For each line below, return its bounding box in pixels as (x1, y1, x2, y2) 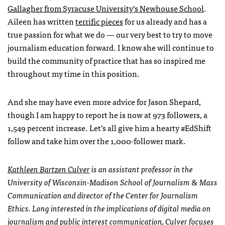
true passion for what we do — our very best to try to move (8, 28, 212, 41)
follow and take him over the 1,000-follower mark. (8, 134, 186, 148)
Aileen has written (8, 15, 75, 28)
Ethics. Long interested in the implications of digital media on (8, 201, 211, 215)
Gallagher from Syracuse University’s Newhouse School (8, 2, 204, 15)
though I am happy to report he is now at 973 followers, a (8, 108, 207, 122)
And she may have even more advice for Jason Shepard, (8, 95, 201, 108)
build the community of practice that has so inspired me (8, 54, 205, 67)
